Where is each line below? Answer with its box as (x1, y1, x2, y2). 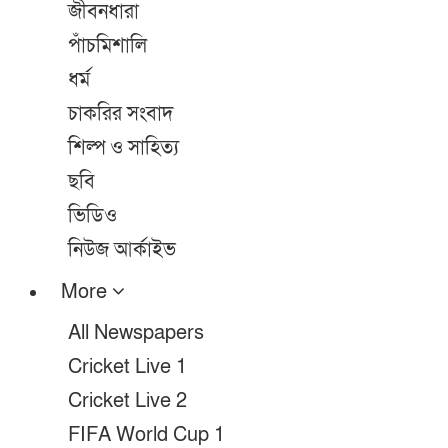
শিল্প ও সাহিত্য (68, 135, 179, 161)
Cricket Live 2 (68, 388, 187, 414)
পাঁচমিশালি (68, 33, 147, 59)
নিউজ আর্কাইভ (68, 237, 176, 263)
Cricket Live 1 (68, 354, 187, 380)
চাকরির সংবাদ (68, 101, 173, 127)
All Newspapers (68, 320, 204, 346)
